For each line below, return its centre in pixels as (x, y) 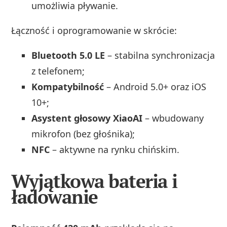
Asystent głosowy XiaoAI (87, 118)
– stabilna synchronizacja (160, 55)
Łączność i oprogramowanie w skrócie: (94, 31)
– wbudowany (173, 118)
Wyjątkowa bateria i (94, 181)
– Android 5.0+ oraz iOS (155, 87)
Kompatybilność (68, 87)
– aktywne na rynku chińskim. (115, 150)
